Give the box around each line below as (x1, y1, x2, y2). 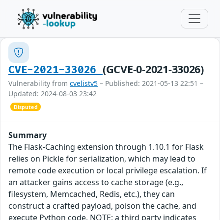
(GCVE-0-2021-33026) (102, 62, 204, 76)
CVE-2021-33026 (8, 64, 103, 76)
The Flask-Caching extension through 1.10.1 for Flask (8, 141, 204, 153)
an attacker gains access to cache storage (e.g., (8, 177, 183, 188)
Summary (8, 130, 47, 141)
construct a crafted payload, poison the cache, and (8, 200, 196, 212)
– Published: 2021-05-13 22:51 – (98, 79, 203, 88)
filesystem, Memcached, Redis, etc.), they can (8, 189, 175, 200)
